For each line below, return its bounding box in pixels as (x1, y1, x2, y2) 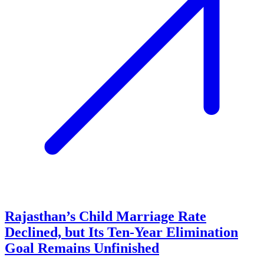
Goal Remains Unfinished (5, 240, 159, 256)
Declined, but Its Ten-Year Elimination (5, 225, 238, 240)
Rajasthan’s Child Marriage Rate (5, 209, 206, 225)
